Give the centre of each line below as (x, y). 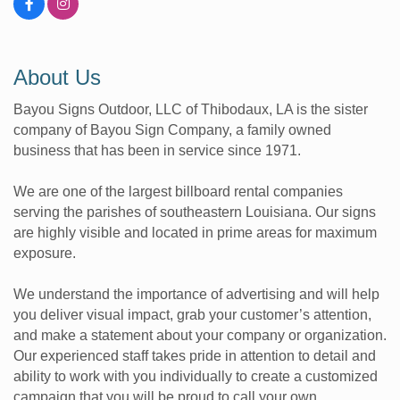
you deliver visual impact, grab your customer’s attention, (192, 314)
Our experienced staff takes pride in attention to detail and (195, 355)
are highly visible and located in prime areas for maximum (195, 232)
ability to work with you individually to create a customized (196, 376)
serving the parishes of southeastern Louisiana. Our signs (195, 212)
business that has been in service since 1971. (157, 150)
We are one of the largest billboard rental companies (178, 191)
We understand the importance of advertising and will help (196, 294)
